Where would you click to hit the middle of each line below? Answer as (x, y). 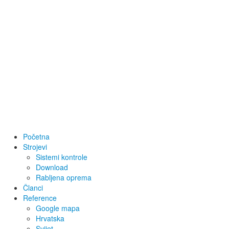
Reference (40, 198)
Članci (33, 187)
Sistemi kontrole (62, 157)
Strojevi (35, 146)
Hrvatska (50, 218)
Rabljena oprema (64, 177)
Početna (36, 136)
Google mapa (58, 208)
